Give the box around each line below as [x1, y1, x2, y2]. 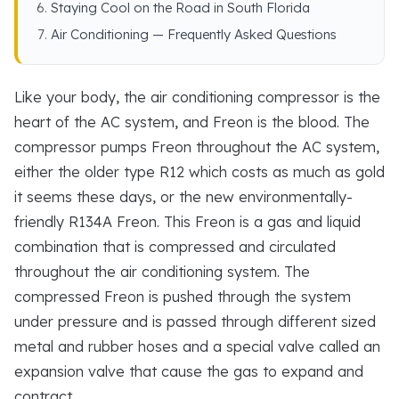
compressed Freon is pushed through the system [14, 288, 351, 305]
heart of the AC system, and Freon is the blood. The [14, 113, 370, 131]
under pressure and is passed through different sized [14, 313, 376, 330]
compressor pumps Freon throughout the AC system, [14, 138, 379, 156]
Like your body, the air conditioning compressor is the [14, 88, 380, 106]
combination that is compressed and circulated [14, 238, 336, 256]
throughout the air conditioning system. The [14, 263, 310, 281]
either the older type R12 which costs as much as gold [14, 163, 385, 181]
